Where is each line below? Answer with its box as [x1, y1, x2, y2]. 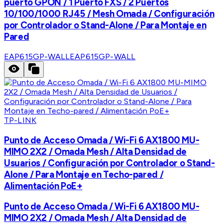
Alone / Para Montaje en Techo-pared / [4, 168, 164, 180]
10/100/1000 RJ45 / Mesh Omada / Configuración [4, 8, 215, 20]
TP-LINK [4, 115, 37, 125]
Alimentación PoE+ [4, 180, 83, 192]
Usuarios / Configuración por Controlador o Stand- [4, 157, 215, 169]
